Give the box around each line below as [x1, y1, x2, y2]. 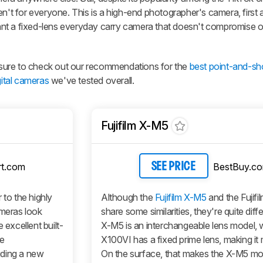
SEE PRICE [151, 161, 196, 172]
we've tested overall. [49, 74, 134, 86]
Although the [101, 191, 155, 203]
